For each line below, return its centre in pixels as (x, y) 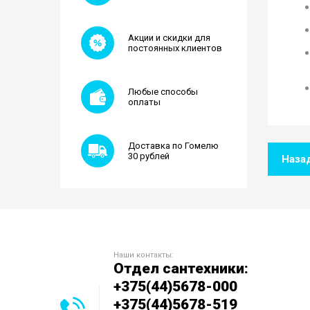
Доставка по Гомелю (173, 146)
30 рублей (149, 156)
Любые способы (163, 92)
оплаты (144, 102)
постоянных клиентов (175, 48)
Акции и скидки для (169, 38)
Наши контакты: (144, 255)
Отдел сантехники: (181, 268)
